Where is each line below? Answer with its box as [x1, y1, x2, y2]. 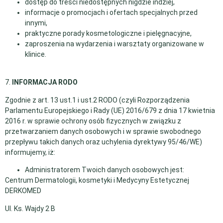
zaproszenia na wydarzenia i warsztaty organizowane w [25, 40, 204, 48]
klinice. [25, 50, 46, 59]
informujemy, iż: [5, 148, 55, 156]
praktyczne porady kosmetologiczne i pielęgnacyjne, [25, 29, 192, 38]
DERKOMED [5, 187, 41, 195]
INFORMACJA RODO [12, 78, 78, 87]
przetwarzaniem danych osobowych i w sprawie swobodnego [5, 127, 201, 135]
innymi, [25, 19, 47, 27]
